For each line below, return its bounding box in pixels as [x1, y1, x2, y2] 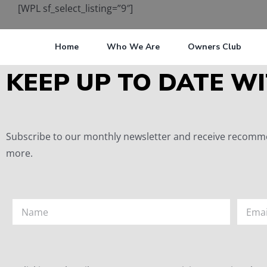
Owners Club [188, 41, 241, 52]
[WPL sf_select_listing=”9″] [18, 2, 133, 15]
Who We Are [107, 41, 160, 52]
